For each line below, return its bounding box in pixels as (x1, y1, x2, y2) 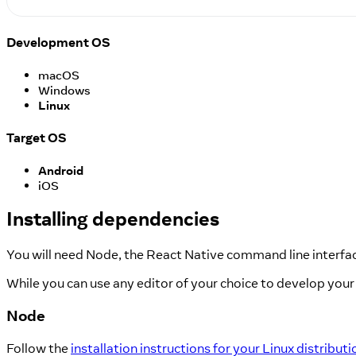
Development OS (6, 33, 110, 50)
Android (38, 163, 83, 179)
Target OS (6, 130, 67, 146)
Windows (38, 82, 91, 98)
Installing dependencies (6, 206, 219, 231)
